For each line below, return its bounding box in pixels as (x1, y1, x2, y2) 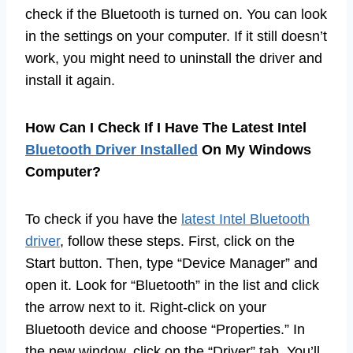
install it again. (25, 72, 115, 88)
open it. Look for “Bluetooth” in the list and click (25, 277, 319, 293)
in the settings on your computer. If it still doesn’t (25, 28, 327, 44)
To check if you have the (25, 210, 181, 227)
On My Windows (198, 141, 311, 158)
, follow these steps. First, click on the (60, 232, 295, 249)
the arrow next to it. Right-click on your (25, 299, 266, 315)
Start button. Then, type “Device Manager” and (25, 255, 318, 271)
